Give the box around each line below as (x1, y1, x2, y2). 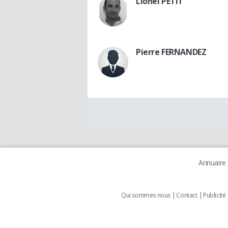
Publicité (203, 191, 226, 200)
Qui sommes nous (121, 191, 170, 200)
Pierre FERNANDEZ (136, 46, 207, 58)
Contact (176, 191, 197, 200)
